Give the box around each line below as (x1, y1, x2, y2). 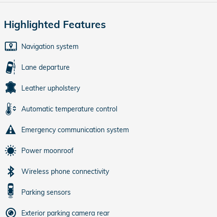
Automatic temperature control (21, 105, 117, 113)
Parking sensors (21, 188, 71, 197)
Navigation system (21, 42, 78, 51)
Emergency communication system (21, 125, 129, 134)
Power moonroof (21, 146, 74, 155)
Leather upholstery (21, 84, 80, 93)
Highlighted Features (4, 18, 106, 31)
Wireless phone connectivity (21, 167, 109, 176)
